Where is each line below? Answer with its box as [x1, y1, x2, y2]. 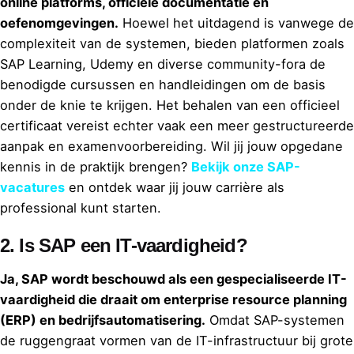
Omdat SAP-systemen [205, 311, 345, 328]
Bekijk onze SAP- [191, 158, 300, 175]
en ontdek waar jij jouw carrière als [65, 179, 284, 195]
